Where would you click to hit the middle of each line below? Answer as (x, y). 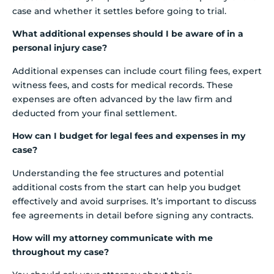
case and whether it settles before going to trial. (119, 11)
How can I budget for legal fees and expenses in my (129, 136)
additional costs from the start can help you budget (127, 187)
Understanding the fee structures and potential (118, 173)
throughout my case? (61, 252)
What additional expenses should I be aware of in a (128, 34)
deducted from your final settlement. (94, 113)
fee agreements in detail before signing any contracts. (133, 215)
